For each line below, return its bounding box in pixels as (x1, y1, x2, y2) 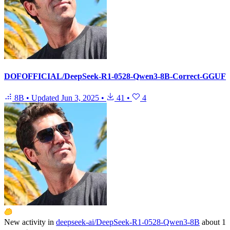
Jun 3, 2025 (61, 93, 99, 102)
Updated (31, 93, 61, 102)
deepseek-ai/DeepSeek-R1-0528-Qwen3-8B (56, 217, 200, 226)
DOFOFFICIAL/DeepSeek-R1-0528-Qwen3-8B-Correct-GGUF (4, 72, 226, 81)
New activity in (4, 217, 54, 226)
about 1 (202, 217, 226, 226)
